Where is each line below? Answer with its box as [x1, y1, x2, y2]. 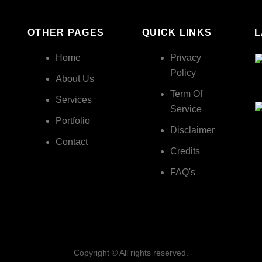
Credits [170, 146, 200, 156]
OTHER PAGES [27, 27, 105, 37]
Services [55, 95, 92, 105]
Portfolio [55, 116, 90, 126]
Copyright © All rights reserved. [74, 248, 188, 257]
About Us [55, 74, 94, 84]
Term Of [170, 89, 202, 99]
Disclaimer [170, 125, 215, 135]
